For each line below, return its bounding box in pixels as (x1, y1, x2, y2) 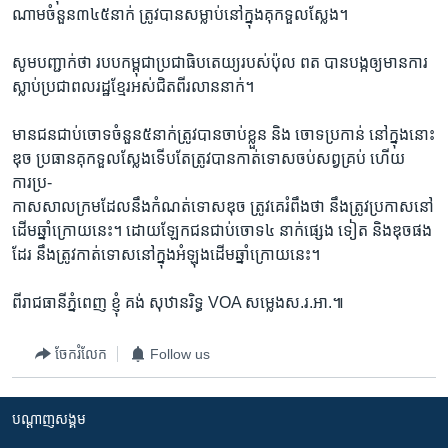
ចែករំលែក (55, 345, 107, 362)
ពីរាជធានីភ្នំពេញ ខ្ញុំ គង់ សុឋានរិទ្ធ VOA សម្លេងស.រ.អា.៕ (12, 294, 344, 311)
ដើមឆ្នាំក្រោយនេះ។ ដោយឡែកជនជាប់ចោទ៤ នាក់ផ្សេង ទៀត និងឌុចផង (12, 222, 432, 239)
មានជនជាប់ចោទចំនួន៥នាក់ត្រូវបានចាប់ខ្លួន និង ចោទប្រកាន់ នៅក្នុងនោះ (12, 126, 435, 143)
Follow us (150, 345, 210, 362)
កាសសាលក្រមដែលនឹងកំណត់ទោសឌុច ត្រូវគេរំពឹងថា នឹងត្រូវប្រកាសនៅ (12, 198, 434, 215)
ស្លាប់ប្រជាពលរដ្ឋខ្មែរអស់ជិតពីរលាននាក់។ (12, 78, 254, 95)
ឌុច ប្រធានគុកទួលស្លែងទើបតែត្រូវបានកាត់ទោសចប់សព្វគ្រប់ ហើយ (12, 150, 405, 167)
